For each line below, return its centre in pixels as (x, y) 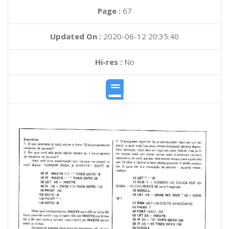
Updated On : (76, 36)
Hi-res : (108, 62)
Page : (110, 11)
